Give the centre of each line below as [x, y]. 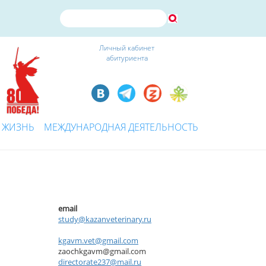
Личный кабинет [127, 48]
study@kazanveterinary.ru [105, 219]
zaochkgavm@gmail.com [102, 251]
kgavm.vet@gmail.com [98, 240]
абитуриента [127, 58]
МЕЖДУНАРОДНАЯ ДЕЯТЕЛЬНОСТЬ [121, 127]
